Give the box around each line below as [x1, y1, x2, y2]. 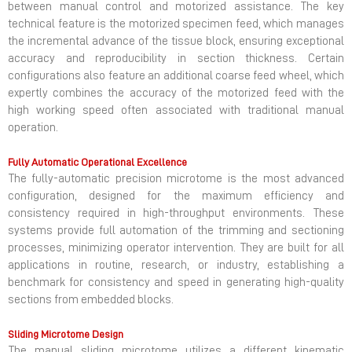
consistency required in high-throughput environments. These [8, 207, 344, 220]
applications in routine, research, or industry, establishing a [8, 259, 344, 272]
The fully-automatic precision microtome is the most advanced [8, 173, 344, 185]
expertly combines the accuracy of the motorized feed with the [8, 87, 344, 100]
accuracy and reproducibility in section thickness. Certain [8, 53, 344, 65]
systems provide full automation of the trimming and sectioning [8, 225, 344, 237]
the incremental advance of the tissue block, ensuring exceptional [8, 35, 344, 48]
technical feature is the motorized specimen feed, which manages [8, 18, 344, 31]
